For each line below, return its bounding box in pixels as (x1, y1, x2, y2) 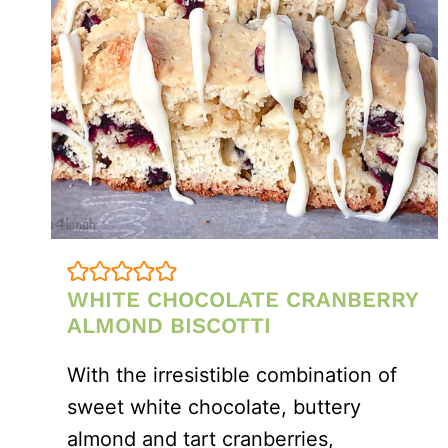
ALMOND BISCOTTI (67, 313, 271, 339)
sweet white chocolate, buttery (67, 395, 361, 420)
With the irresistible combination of (67, 363, 397, 388)
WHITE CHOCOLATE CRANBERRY (67, 287, 418, 313)
